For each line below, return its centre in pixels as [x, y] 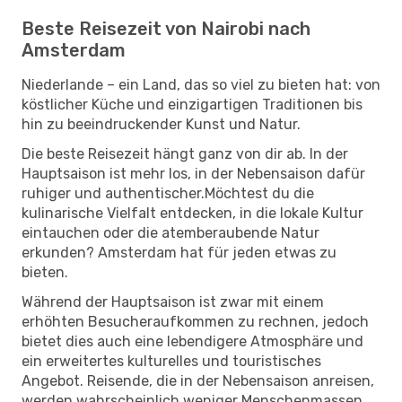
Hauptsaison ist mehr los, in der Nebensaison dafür [193, 173]
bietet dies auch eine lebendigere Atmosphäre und [192, 341]
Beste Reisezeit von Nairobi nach [166, 28]
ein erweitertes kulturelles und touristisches [171, 361]
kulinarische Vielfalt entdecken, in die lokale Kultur [192, 213]
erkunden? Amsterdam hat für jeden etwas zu [179, 252]
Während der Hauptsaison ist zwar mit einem [173, 301]
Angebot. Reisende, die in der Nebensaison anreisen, [198, 380]
